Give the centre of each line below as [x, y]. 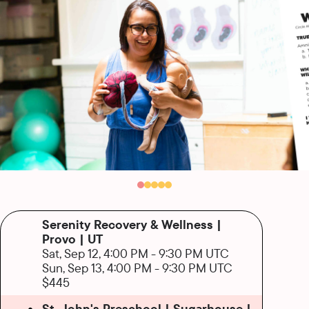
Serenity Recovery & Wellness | [132, 224]
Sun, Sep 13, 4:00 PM [97, 267]
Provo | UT [72, 238]
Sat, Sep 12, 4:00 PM [95, 253]
